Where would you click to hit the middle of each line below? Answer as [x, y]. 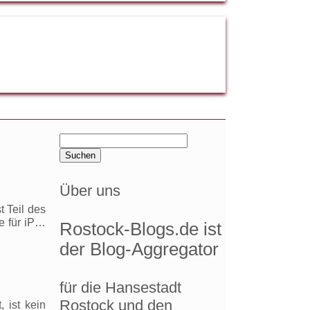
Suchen [78, 139]
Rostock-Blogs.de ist [140, 229]
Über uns [90, 191]
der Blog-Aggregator [139, 249]
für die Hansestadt [120, 288]
